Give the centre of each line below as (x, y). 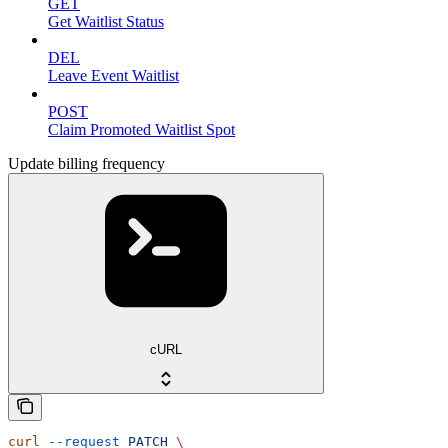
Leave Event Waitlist (113, 75)
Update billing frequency (86, 163)
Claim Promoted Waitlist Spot (141, 129)
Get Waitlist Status (106, 21)
